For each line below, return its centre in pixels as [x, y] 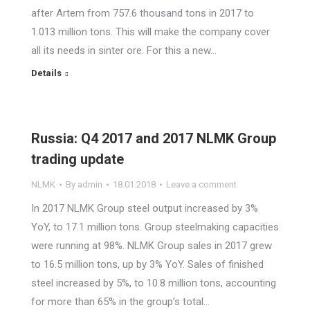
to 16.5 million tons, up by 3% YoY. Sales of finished [147, 264]
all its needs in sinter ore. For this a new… [124, 51]
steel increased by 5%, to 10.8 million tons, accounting [154, 283]
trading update [77, 159]
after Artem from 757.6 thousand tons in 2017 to [143, 13]
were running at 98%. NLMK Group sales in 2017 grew [152, 246]
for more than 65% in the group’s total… [120, 302]
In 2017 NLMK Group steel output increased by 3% [145, 208]
